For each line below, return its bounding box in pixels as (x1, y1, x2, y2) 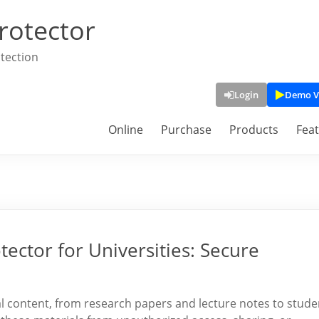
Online (108, 122, 143, 137)
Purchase (161, 122, 211, 137)
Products (229, 122, 278, 137)
